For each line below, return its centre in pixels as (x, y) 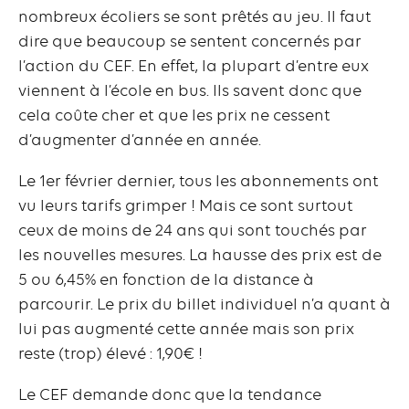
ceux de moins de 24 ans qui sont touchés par (193, 230)
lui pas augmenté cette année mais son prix (186, 328)
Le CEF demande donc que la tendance (170, 394)
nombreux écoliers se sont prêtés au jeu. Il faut (195, 16)
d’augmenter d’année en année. (140, 139)
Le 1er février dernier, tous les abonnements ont (199, 180)
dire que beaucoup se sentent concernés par (190, 41)
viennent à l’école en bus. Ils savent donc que (190, 90)
